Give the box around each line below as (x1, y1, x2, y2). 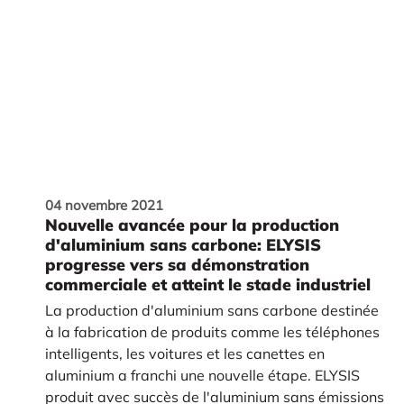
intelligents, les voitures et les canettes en (44, 344, 325, 363)
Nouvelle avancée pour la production (44, 215, 339, 236)
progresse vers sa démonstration (44, 254, 309, 276)
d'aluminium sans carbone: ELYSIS (44, 234, 321, 256)
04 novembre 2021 (44, 197, 163, 215)
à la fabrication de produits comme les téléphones (44, 323, 380, 342)
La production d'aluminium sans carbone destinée (44, 301, 379, 320)
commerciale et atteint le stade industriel (44, 274, 371, 296)
